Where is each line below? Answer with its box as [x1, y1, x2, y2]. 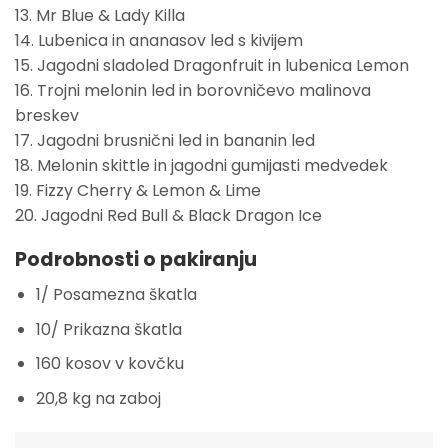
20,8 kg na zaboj [35, 386, 161, 410]
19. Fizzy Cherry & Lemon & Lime [15, 178, 261, 202]
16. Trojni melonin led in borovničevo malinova [15, 78, 371, 102]
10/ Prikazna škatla [35, 317, 182, 341]
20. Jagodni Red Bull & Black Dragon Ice [15, 203, 322, 227]
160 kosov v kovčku [35, 352, 184, 376]
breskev [15, 103, 79, 127]
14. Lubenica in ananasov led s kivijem [15, 28, 303, 52]
